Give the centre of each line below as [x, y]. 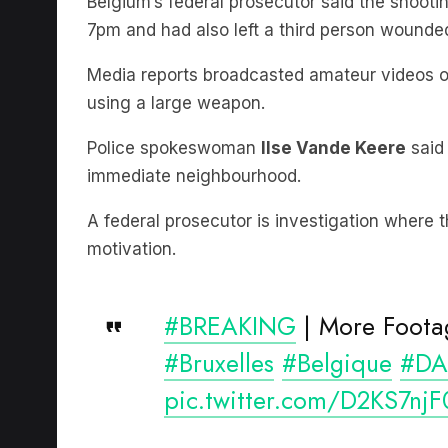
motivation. [131, 218]
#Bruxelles [219, 332]
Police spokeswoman [174, 117]
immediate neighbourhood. [194, 145]
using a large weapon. [176, 72]
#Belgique [337, 332]
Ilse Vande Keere [333, 117]
